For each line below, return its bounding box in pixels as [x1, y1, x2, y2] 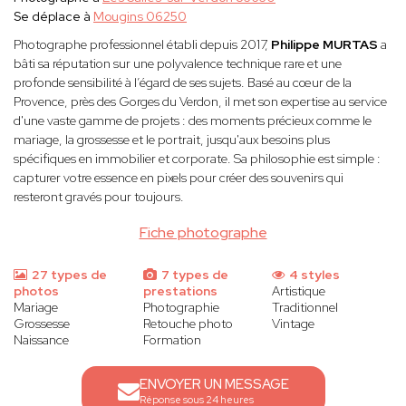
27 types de [29, 266, 107, 284]
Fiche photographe [139, 223, 267, 243]
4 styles [286, 266, 341, 284]
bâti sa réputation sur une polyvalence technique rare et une [14, 55, 342, 72]
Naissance [14, 332, 69, 349]
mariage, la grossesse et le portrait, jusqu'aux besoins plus [14, 131, 330, 149]
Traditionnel [272, 299, 339, 316]
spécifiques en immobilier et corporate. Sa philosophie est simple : [14, 150, 381, 168]
